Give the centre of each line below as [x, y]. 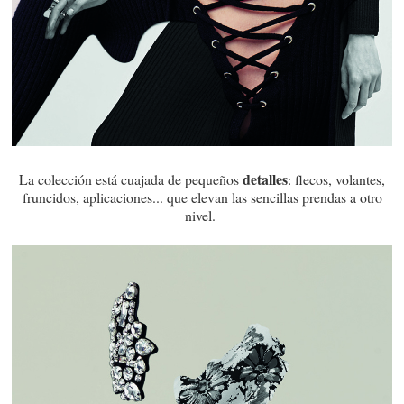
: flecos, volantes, [336, 179]
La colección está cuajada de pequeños [131, 179]
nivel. [202, 216]
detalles [265, 179]
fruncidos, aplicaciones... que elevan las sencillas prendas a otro [202, 197]
